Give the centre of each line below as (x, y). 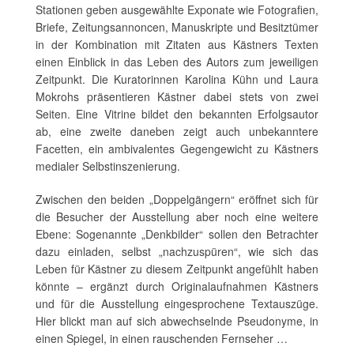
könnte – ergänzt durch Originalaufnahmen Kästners (177, 286)
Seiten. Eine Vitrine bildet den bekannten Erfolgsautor (177, 113)
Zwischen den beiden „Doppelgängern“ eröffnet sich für (177, 199)
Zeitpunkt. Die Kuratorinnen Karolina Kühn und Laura (177, 79)
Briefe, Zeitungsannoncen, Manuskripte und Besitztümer (177, 26)
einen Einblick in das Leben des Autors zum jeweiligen (177, 61)
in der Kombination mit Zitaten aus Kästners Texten (177, 44)
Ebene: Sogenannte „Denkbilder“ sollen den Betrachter (177, 233)
